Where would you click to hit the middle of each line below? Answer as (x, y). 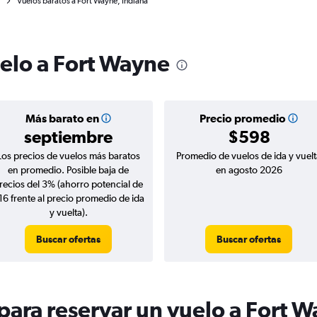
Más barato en (62, 118)
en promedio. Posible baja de (68, 170)
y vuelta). (68, 212)
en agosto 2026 (249, 170)
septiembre (68, 137)
